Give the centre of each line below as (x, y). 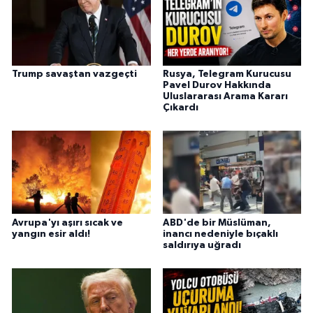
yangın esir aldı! (51, 234)
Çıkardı (180, 107)
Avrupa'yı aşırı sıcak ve (67, 223)
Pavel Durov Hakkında (217, 85)
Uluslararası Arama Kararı (225, 96)
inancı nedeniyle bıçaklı (220, 234)
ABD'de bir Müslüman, (217, 223)
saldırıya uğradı (202, 245)
